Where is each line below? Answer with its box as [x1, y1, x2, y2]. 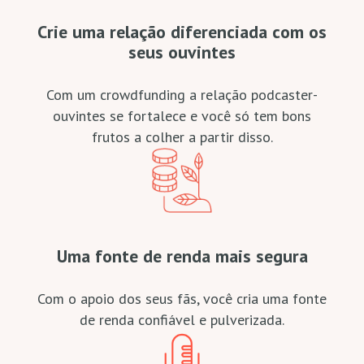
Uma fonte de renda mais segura [56, 245, 308, 267]
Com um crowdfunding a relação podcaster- [46, 85, 318, 104]
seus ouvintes [128, 41, 236, 63]
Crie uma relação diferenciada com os [37, 20, 327, 43]
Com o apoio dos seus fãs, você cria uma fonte [37, 289, 327, 308]
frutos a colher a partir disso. [91, 128, 273, 146]
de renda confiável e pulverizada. [80, 310, 284, 329]
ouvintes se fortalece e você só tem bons [53, 106, 311, 125]
